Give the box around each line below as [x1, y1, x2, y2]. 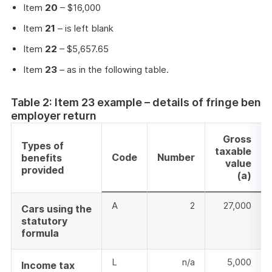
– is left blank [55, 22, 114, 35]
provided [21, 164, 64, 177]
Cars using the [21, 203, 92, 216]
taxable [215, 145, 251, 158]
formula [21, 227, 59, 240]
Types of [21, 140, 64, 152]
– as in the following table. [57, 64, 169, 76]
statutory [21, 215, 67, 228]
